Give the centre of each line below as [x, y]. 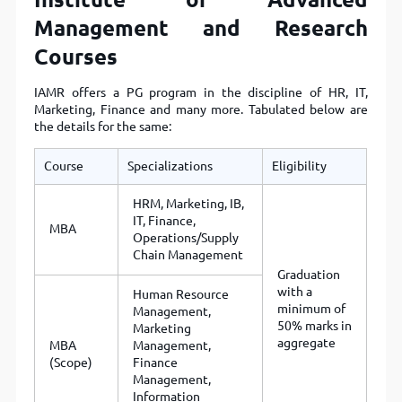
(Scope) [71, 363]
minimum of [312, 309]
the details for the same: [103, 127]
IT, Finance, [165, 221]
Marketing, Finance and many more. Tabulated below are [201, 110]
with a [295, 292]
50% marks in [315, 326]
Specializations [170, 166]
